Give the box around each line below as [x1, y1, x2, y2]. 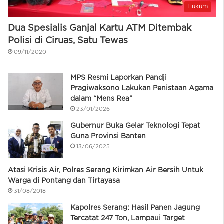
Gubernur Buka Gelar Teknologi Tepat [70, 123, 200, 129]
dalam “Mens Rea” [70, 96, 132, 102]
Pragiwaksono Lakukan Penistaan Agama [70, 85, 213, 92]
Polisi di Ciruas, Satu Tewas [8, 37, 128, 45]
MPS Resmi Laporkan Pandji [70, 75, 167, 81]
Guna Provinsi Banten [70, 133, 146, 140]
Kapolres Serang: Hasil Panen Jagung [70, 205, 200, 211]
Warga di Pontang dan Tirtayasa [8, 178, 120, 184]
